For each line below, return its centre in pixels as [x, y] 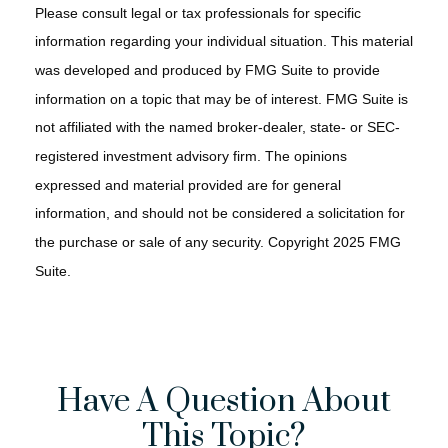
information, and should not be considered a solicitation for [220, 213]
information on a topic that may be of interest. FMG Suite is [221, 98]
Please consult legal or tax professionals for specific [198, 12]
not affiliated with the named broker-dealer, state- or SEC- [217, 127]
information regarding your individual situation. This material [224, 41]
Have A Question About [224, 402]
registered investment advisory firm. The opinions [191, 156]
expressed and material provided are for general [188, 184]
